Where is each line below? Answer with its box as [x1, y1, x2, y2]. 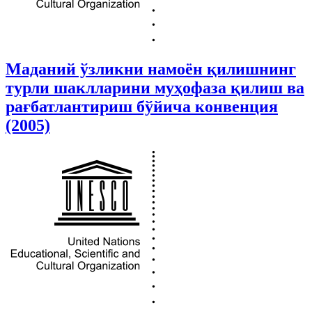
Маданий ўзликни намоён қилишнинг [6, 60, 296, 79]
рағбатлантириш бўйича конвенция [6, 97, 278, 116]
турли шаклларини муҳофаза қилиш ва [6, 79, 304, 97]
